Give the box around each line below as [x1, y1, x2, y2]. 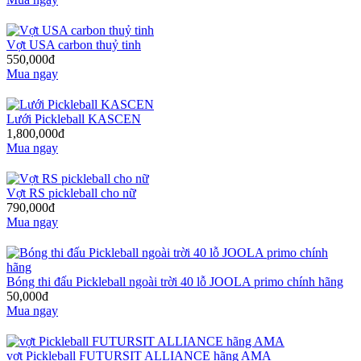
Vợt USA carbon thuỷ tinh [6, 37, 141, 52]
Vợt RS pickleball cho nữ [6, 185, 136, 200]
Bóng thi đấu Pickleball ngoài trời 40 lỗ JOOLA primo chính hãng [6, 274, 343, 288]
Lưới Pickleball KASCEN [6, 111, 141, 126]
